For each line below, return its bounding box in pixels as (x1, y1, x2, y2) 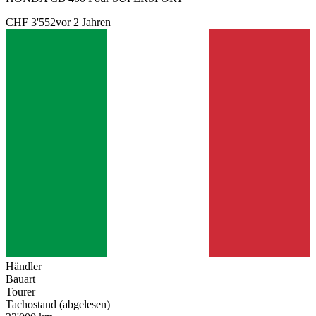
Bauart (6, 273, 35, 286)
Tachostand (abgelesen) (6, 298, 110, 311)
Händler (6, 260, 42, 273)
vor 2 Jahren (56, 16, 111, 29)
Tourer (6, 286, 35, 298)
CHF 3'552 (6, 16, 56, 29)
